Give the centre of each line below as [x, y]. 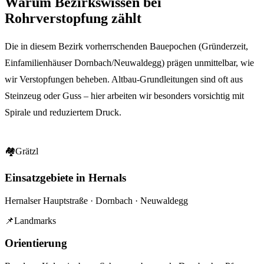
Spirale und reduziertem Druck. [63, 113]
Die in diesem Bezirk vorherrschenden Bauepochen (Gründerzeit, [126, 47]
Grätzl [27, 151]
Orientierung [36, 243]
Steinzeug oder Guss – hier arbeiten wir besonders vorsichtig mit [124, 96]
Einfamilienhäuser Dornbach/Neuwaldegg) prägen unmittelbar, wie [129, 63]
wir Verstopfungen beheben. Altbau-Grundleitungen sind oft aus [124, 80]
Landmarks [35, 220]
